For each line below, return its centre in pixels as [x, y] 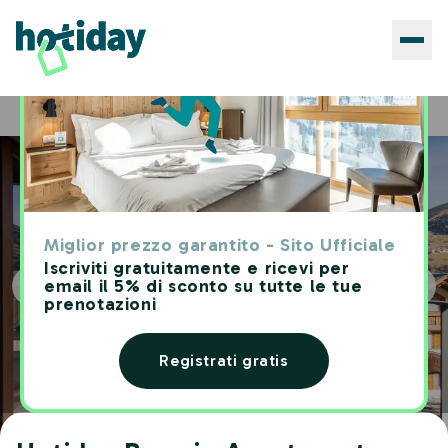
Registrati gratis [224, 360]
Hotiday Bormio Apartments [213, 116]
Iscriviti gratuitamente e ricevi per [197, 268]
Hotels [93, 116]
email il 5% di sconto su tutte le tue [203, 286]
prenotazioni [100, 304]
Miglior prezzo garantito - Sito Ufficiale [220, 245]
